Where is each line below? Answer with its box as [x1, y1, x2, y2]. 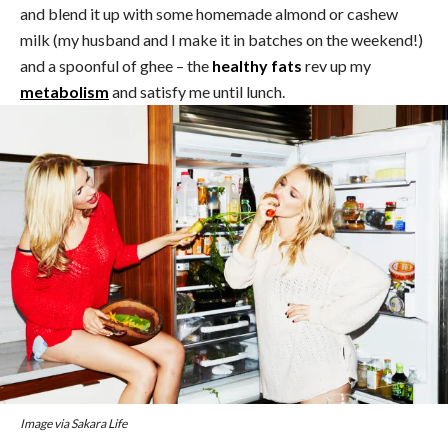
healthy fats [212, 56, 302, 76]
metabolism [20, 82, 109, 102]
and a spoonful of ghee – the [20, 56, 212, 76]
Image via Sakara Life [20, 416, 127, 432]
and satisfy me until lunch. [109, 82, 288, 102]
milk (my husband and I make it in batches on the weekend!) [20, 30, 423, 50]
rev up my [302, 56, 371, 76]
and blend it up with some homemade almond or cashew [20, 4, 398, 24]
